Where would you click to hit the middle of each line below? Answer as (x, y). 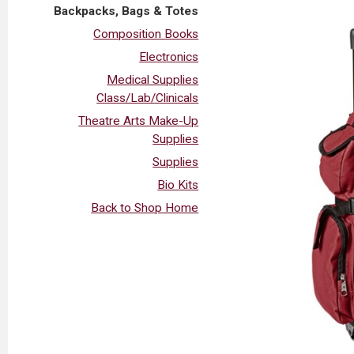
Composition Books (146, 34)
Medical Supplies (153, 79)
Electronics (169, 56)
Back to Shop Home (145, 207)
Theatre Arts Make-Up (139, 121)
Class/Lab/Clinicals (148, 98)
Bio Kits (178, 185)
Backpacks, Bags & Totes (126, 11)
